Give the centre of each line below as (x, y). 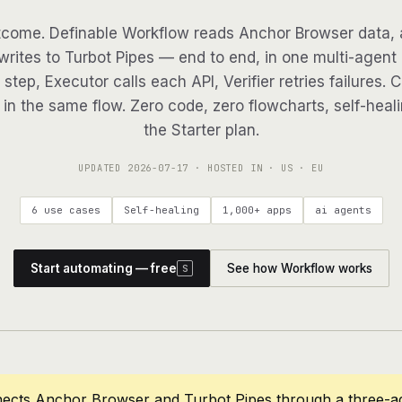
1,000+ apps (257, 210)
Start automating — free (103, 268)
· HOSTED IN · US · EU (256, 168)
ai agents (343, 210)
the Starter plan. (201, 130)
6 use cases (66, 210)
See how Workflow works (299, 268)
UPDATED (103, 168)
